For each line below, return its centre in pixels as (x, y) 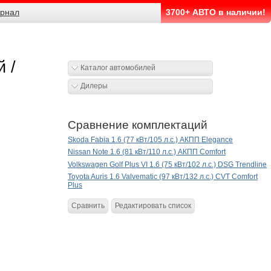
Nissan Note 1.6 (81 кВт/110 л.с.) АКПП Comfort (147, 152)
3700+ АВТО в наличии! (216, 13)
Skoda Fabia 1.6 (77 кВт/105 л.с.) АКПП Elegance (150, 140)
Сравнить (88, 206)
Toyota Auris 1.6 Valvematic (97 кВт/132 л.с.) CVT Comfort (163, 176)
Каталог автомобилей (118, 67)
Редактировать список (153, 206)
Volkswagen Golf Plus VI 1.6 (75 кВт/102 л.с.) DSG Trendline (167, 164)
